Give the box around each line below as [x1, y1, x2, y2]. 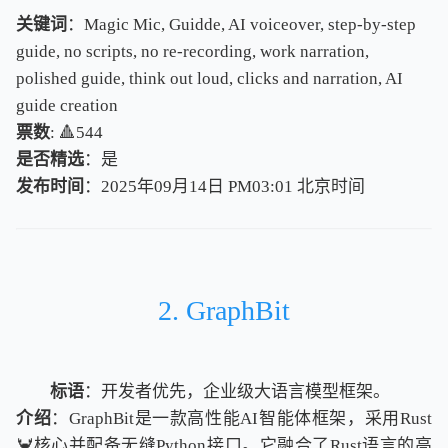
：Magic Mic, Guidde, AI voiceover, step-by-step [67, 14, 416, 34]
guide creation [16, 95, 118, 115]
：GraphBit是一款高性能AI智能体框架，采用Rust [51, 408, 433, 428]
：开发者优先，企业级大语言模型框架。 [84, 381, 390, 401]
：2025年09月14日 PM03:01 [84, 176, 297, 196]
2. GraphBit [158, 294, 290, 326]
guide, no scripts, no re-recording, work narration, [16, 41, 369, 61]
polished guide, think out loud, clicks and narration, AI [16, 68, 403, 88]
